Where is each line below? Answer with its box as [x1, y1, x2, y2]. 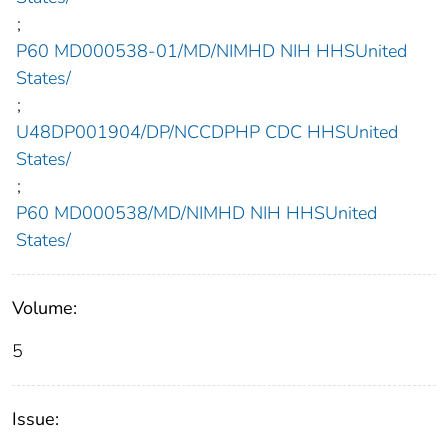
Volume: [12, 296, 77, 321]
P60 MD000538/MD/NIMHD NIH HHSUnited [15, 201, 377, 226]
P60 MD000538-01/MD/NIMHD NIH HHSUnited [15, 39, 407, 64]
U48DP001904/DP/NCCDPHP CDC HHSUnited [15, 120, 398, 145]
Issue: [12, 407, 59, 432]
